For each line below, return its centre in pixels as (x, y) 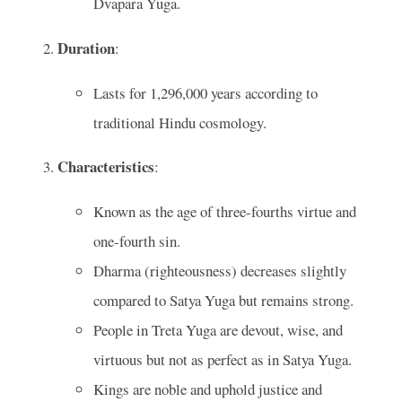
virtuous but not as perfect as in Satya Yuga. (223, 360)
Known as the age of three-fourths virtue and (225, 212)
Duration (86, 48)
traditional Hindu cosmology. (180, 122)
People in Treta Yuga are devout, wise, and (218, 330)
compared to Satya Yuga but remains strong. (223, 301)
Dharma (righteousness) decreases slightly (220, 271)
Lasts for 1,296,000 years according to (205, 92)
